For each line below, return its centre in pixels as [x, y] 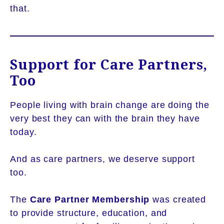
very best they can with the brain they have [105, 118]
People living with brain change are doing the [110, 105]
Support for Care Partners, [109, 64]
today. [23, 132]
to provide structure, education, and [89, 213]
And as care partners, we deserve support [102, 159]
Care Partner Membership [90, 199]
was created [178, 199]
